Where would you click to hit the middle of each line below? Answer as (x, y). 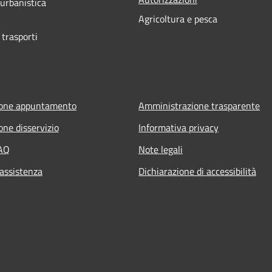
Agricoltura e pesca (178, 19)
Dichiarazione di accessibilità (197, 171)
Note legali (161, 149)
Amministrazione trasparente (199, 105)
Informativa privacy (178, 127)
